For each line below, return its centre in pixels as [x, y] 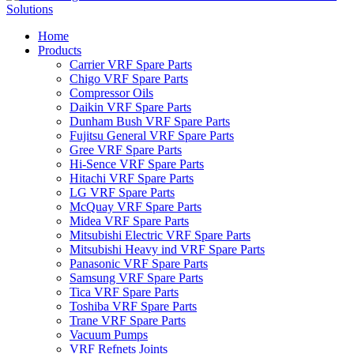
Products [60, 50]
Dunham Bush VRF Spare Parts [150, 121]
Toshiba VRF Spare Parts [133, 306]
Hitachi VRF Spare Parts [132, 178]
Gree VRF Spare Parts [126, 149]
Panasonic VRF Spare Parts [139, 263]
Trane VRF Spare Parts [128, 320]
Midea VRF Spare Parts [129, 220]
